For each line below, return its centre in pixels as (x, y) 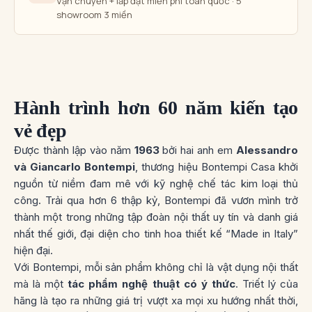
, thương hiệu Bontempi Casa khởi (217, 167)
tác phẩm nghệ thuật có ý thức (151, 284)
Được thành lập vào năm (74, 150)
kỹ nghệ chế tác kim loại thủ (226, 184)
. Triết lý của (266, 284)
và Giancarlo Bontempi (75, 167)
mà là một (41, 284)
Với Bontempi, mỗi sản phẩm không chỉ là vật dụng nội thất (156, 267)
